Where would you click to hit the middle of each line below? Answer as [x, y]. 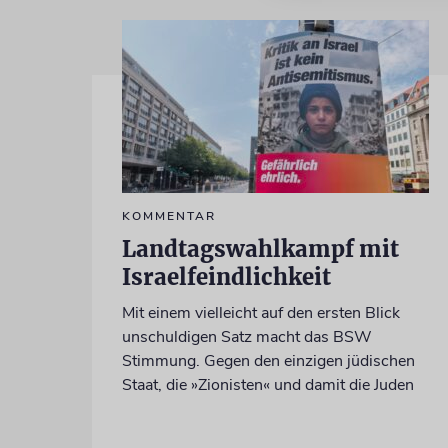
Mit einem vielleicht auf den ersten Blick [260, 312]
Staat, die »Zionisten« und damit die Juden [267, 384]
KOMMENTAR [168, 215]
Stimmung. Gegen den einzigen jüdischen [268, 360]
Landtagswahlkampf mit [260, 248]
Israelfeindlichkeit [226, 276]
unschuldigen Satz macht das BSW [246, 336]
